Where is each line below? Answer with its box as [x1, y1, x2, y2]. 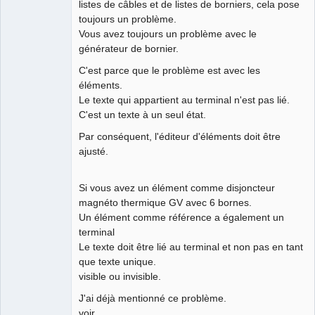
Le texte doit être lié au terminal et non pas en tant [79, 241, 303, 253]
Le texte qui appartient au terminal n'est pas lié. [79, 94, 290, 106]
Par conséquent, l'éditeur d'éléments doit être [79, 131, 281, 143]
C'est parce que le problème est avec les [79, 65, 260, 77]
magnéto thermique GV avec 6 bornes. [79, 197, 252, 209]
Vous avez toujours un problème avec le [79, 28, 257, 40]
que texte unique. [79, 256, 156, 268]
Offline [18, 22, 46, 33]
